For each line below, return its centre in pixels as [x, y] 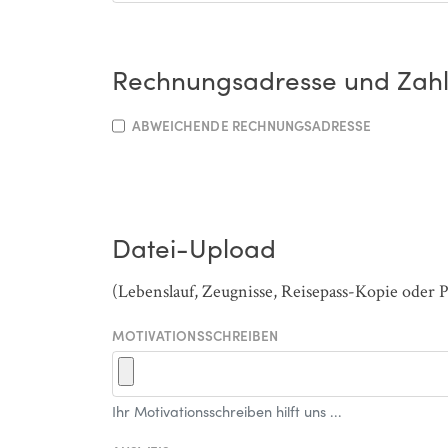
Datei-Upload [194, 247]
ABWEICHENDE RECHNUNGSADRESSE [252, 126]
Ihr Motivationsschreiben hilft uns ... [227, 411]
